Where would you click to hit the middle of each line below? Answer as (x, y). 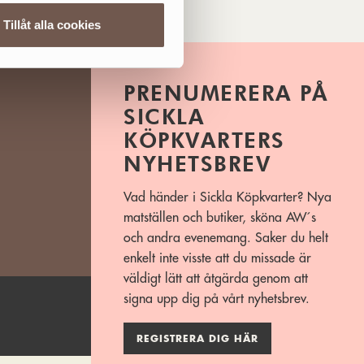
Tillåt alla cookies (52, 25)
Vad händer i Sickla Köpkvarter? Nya (227, 197)
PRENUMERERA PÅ (226, 93)
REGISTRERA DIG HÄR (197, 338)
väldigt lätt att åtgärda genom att (216, 278)
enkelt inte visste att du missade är (217, 258)
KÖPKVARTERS (204, 140)
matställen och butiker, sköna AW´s (220, 217)
